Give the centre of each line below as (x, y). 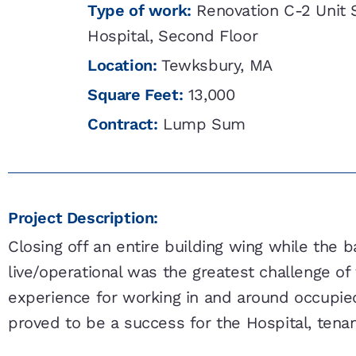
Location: (122, 66)
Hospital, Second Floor (173, 36)
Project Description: (83, 218)
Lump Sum (201, 124)
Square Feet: (135, 95)
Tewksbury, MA (215, 66)
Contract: (123, 124)
